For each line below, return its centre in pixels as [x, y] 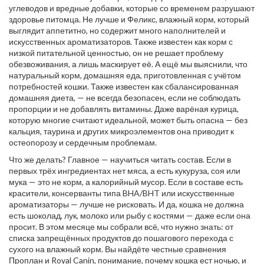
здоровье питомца [44, 19]
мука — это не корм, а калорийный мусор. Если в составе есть [126, 182]
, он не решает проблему [176, 53]
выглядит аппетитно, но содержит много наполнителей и [117, 30]
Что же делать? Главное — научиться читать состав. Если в [120, 159]
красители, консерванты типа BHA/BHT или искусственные [122, 193]
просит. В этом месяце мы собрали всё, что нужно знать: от [121, 227]
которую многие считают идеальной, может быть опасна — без [128, 120]
